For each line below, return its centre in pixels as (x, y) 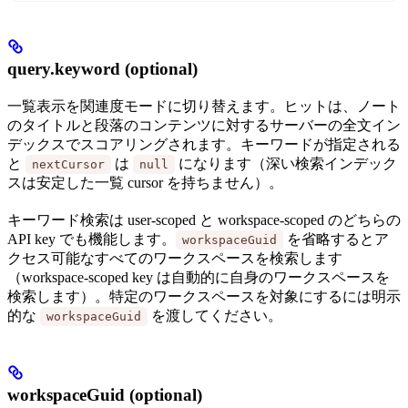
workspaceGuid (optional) (105, 395)
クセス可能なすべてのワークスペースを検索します (175, 259)
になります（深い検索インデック (286, 164)
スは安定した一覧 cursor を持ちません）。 (145, 183)
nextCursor (68, 165)
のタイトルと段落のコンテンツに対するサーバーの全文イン (204, 126)
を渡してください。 (215, 316)
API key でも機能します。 (92, 240)
